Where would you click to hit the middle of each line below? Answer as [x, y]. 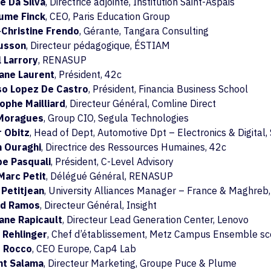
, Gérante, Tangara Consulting [144, 31]
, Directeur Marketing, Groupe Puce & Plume [140, 263]
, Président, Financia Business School [168, 89]
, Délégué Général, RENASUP [109, 176]
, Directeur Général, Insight [98, 205]
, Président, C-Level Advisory [112, 162]
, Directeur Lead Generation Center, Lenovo [155, 220]
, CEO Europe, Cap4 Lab [84, 249]
